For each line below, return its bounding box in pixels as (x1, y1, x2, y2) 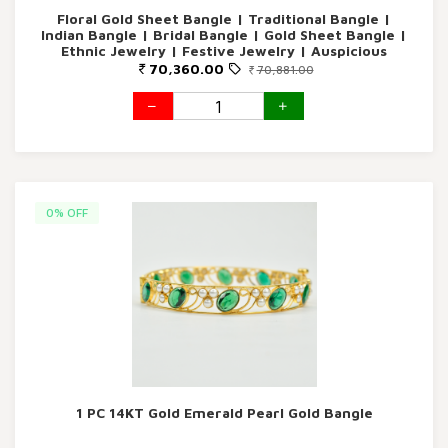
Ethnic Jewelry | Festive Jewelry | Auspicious (61, 42, 387, 59)
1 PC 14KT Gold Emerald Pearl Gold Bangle (75, 404, 373, 421)
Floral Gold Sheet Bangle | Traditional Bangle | (57, 10, 391, 27)
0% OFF (46, 205, 88, 220)
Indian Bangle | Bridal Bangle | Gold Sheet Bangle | (41, 26, 407, 43)
